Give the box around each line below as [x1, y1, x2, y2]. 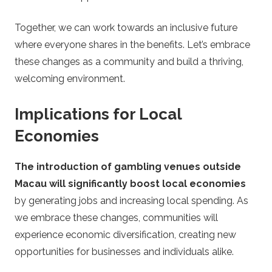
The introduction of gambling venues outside [15, 161, 241, 173]
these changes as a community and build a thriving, [15, 55, 243, 67]
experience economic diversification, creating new [15, 229, 236, 241]
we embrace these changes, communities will [15, 212, 218, 224]
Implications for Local [15, 104, 182, 123]
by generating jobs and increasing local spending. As [15, 195, 248, 207]
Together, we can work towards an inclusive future [15, 21, 237, 33]
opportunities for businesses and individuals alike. [15, 246, 234, 258]
